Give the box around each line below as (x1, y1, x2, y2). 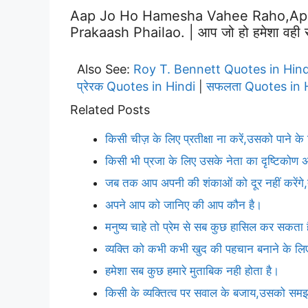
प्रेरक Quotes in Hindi (77, 78, 195, 93)
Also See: (77, 61, 133, 76)
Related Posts (70, 102, 150, 117)
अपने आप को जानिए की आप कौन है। (105, 197, 262, 212)
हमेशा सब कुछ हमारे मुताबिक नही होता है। (105, 263, 279, 278)
